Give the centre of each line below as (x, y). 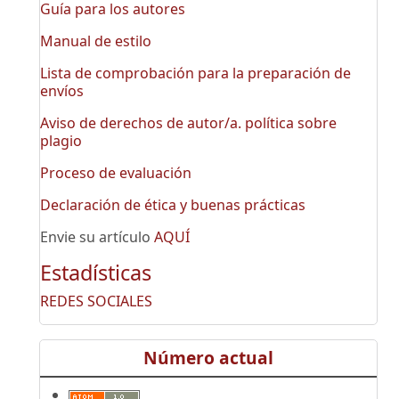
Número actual (208, 357)
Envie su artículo (97, 237)
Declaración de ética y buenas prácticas (173, 205)
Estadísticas (96, 273)
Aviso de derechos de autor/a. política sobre (188, 123)
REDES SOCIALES (96, 301)
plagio (61, 141)
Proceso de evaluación (116, 173)
